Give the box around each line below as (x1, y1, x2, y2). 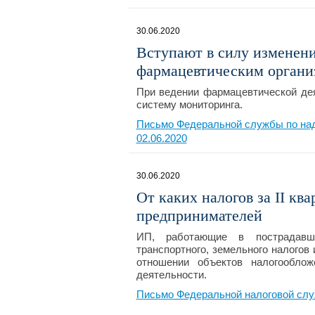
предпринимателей (136, 207, 262, 224)
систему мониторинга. (136, 98, 243, 110)
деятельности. (136, 269, 207, 281)
